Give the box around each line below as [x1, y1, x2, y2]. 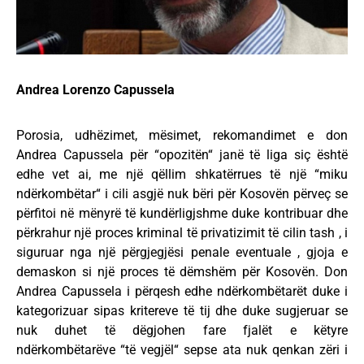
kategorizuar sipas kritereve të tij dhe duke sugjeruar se [16, 303, 348, 319]
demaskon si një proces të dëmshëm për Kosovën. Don [16, 264, 348, 280]
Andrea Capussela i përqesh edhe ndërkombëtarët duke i [16, 284, 348, 300]
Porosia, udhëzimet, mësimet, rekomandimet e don [16, 128, 348, 144]
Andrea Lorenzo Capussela [16, 82, 175, 98]
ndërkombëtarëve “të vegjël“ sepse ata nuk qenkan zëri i [16, 342, 348, 358]
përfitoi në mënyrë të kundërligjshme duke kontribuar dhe [16, 206, 348, 222]
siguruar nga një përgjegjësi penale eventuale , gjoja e [16, 245, 348, 261]
